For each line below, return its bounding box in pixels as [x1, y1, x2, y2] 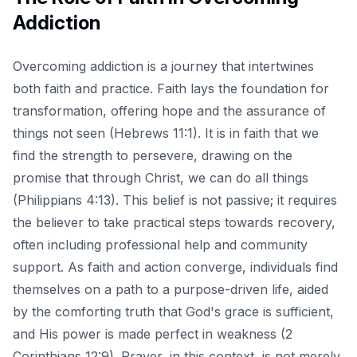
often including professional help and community [13, 236, 308, 253]
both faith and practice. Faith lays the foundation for [13, 80, 329, 96]
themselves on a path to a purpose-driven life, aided [13, 280, 328, 297]
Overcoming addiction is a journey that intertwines [13, 57, 314, 74]
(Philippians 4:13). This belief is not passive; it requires [13, 191, 337, 208]
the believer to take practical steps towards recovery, [13, 214, 335, 230]
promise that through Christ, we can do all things [13, 169, 308, 186]
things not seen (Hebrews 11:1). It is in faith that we [13, 124, 319, 141]
